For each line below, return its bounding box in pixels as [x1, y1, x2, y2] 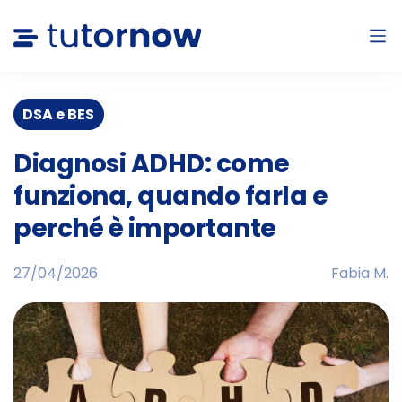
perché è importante [13, 211, 276, 247]
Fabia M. [331, 263, 389, 284]
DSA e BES [22, 103, 95, 125]
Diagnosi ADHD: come [13, 146, 290, 182]
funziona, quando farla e [13, 179, 328, 214]
